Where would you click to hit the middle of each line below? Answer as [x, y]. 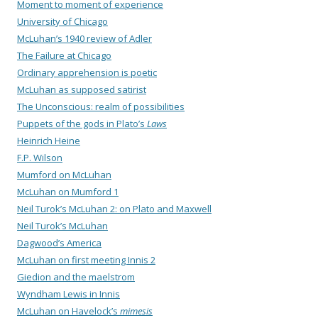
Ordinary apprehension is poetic [87, 73]
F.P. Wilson [40, 158]
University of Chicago [62, 22]
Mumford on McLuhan [64, 175]
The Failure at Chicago [64, 56]
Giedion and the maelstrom [76, 277]
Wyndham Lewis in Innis [68, 294]
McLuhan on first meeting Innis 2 [86, 260]
